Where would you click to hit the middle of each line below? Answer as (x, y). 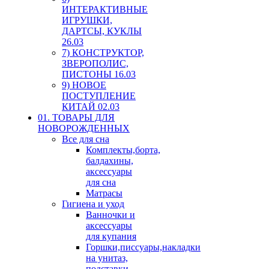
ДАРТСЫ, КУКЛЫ (102, 31)
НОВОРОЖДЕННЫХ (84, 128)
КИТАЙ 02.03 (91, 106)
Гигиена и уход (93, 204)
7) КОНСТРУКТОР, (103, 52)
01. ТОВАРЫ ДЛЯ (76, 117)
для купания (111, 236)
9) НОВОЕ (84, 85)
